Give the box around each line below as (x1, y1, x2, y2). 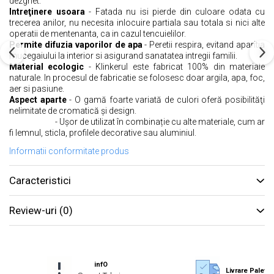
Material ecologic (9, 62, 84, 72)
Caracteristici (9, 174, 71, 187)
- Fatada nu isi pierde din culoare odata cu (84, 7, 265, 17)
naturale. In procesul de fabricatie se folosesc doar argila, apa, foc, (9, 73, 265, 83)
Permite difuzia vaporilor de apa (9, 40, 143, 50)
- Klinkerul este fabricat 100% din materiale (84, 62, 265, 72)
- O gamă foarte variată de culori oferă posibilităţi (66, 95, 265, 105)
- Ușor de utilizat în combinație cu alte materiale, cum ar (9, 117, 265, 127)
